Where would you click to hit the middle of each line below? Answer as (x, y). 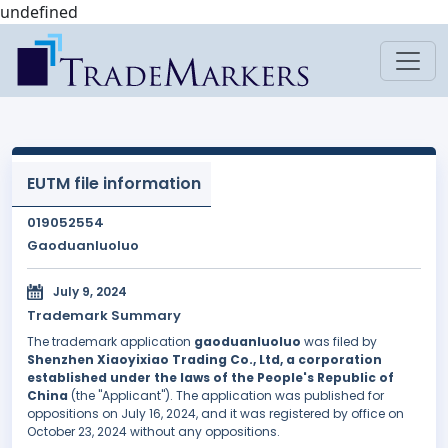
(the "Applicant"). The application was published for (226, 396)
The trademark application (110, 342)
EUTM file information (114, 183)
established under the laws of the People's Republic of (210, 378)
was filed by (339, 342)
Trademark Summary (104, 316)
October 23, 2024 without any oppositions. (153, 432)
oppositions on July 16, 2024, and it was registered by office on (215, 414)
